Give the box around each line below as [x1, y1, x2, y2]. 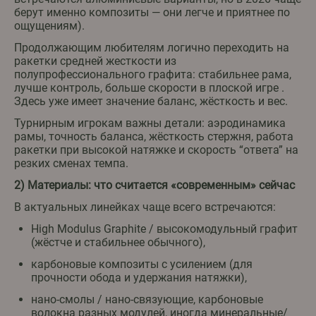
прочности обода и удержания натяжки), [31, 271, 247, 285]
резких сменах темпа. [14, 157, 128, 171]
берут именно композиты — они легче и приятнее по [14, 6, 290, 20]
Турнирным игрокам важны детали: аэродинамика [14, 116, 286, 130]
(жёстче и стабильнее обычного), [31, 236, 205, 250]
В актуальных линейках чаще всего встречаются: [14, 200, 276, 214]
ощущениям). [14, 19, 85, 33]
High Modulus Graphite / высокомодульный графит [31, 222, 298, 236]
